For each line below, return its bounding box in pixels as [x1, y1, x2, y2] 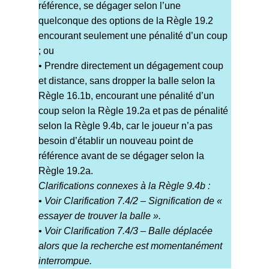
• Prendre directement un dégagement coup [38, 61, 223, 71]
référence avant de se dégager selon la [38, 151, 204, 162]
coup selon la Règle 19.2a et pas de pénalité [38, 106, 228, 116]
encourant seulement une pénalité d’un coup [38, 31, 228, 41]
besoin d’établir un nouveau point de [38, 136, 193, 147]
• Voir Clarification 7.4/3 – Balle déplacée [38, 226, 213, 237]
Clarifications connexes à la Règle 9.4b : [38, 181, 210, 192]
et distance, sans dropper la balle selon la [38, 76, 215, 86]
